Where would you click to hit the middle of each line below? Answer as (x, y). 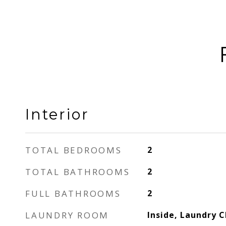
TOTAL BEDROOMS (74, 150)
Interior (57, 114)
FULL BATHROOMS (73, 193)
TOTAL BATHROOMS (78, 172)
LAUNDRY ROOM (67, 215)
